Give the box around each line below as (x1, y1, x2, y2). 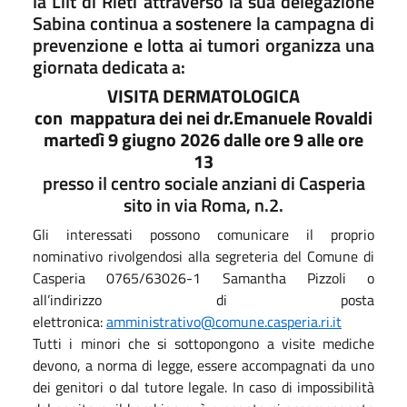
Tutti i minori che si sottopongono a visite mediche (33, 332, 374, 354)
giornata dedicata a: (33, 52, 185, 81)
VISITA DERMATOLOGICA (107, 81, 300, 110)
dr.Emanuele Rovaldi (213, 103, 372, 132)
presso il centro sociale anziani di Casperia (42, 168, 365, 197)
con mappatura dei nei (35, 103, 213, 132)
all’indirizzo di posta (33, 288, 374, 311)
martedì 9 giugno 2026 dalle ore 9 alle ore (44, 124, 363, 154)
